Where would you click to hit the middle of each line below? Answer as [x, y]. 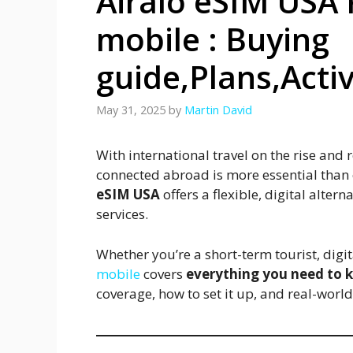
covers [163, 273]
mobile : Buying [213, 39]
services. [122, 214]
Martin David [218, 110]
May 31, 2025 [131, 110]
